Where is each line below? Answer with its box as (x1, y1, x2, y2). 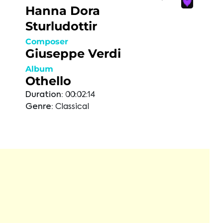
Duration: (25, 91, 63, 99)
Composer (25, 37, 68, 46)
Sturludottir (25, 19, 97, 33)
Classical (55, 103, 89, 111)
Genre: (25, 103, 53, 111)
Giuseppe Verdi (25, 46, 121, 61)
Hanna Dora (25, 3, 100, 18)
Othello (25, 74, 71, 88)
